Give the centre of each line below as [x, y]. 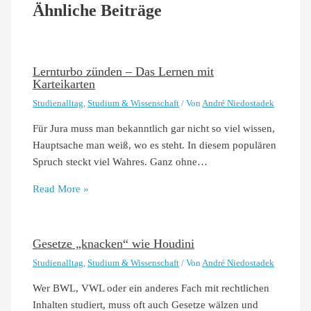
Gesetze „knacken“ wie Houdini [114, 243]
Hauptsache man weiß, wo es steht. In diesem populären [155, 145]
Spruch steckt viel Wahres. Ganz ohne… [120, 162]
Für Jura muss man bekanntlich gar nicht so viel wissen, [154, 129]
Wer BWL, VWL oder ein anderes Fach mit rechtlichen [151, 288]
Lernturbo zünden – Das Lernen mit [124, 71]
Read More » [61, 188]
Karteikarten [64, 84]
